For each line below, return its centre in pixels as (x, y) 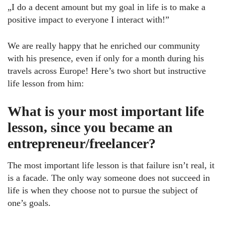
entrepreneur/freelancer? (82, 143)
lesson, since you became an (90, 127)
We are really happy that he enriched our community (104, 45)
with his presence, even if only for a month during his (106, 58)
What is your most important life (106, 111)
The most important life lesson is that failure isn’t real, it (111, 165)
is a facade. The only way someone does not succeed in (109, 178)
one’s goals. (29, 203)
